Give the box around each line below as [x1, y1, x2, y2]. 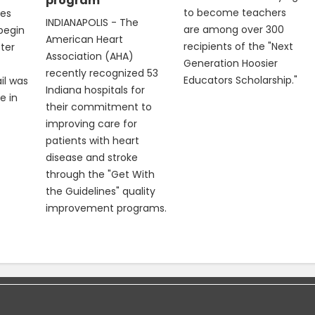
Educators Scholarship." [184, 73, 301, 88]
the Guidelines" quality [46, 184, 156, 198]
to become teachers [184, 6, 287, 20]
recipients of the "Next [184, 39, 294, 54]
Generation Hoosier [184, 56, 278, 71]
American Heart [46, 32, 124, 46]
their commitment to [46, 99, 153, 114]
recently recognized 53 [46, 65, 159, 80]
